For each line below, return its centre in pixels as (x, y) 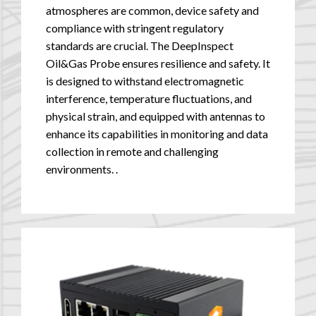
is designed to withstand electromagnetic (145, 81)
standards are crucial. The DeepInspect (140, 46)
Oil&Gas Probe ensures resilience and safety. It (158, 63)
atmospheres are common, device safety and (152, 11)
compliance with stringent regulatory (135, 28)
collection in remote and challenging (132, 152)
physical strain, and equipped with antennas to (156, 116)
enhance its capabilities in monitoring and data (157, 134)
